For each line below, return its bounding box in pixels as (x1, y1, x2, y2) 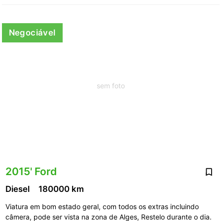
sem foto (96, 81, 125, 90)
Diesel (5, 184, 32, 194)
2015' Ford (5, 165, 57, 178)
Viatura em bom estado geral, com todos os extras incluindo (5, 202, 199, 211)
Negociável (8, 27, 56, 37)
